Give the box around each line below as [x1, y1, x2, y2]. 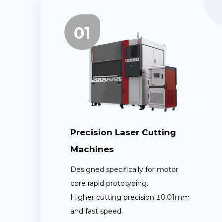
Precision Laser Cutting [70, 127, 176, 138]
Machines [70, 144, 114, 155]
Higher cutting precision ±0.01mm [70, 193, 190, 202]
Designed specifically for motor [70, 165, 178, 174]
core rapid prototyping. [70, 179, 148, 188]
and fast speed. [70, 207, 123, 216]
